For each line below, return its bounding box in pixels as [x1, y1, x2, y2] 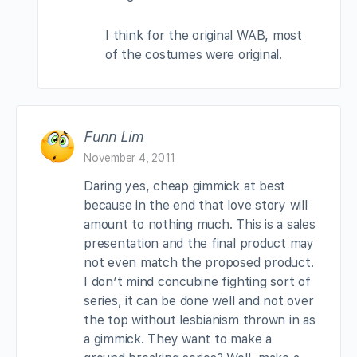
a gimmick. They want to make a [84, 331, 272, 347]
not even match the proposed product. [84, 254, 314, 270]
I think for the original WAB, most [105, 27, 302, 43]
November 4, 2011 [84, 151, 176, 164]
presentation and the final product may [84, 235, 314, 251]
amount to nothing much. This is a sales [84, 216, 316, 232]
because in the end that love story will [84, 197, 308, 213]
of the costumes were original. [105, 46, 282, 62]
